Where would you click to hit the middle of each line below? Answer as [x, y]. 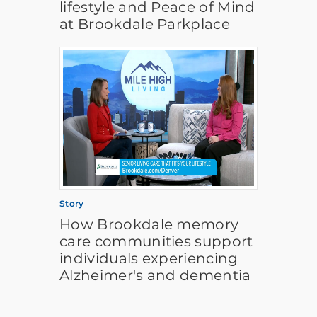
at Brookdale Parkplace [145, 24]
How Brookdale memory [149, 224]
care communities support [156, 241]
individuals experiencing [149, 258]
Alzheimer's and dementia [155, 275]
